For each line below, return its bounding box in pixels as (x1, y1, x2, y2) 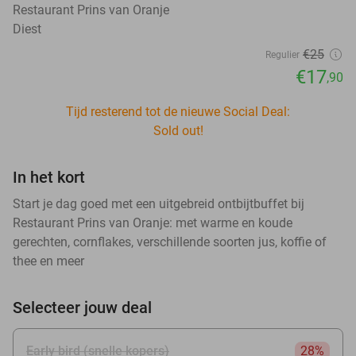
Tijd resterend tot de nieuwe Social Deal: (66, 103, 290, 119)
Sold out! (153, 122, 203, 138)
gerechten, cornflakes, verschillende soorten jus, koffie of (13, 234, 327, 250)
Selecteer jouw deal (13, 297, 152, 317)
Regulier (265, 48, 300, 60)
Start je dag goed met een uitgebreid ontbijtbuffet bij (13, 195, 304, 211)
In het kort (13, 167, 85, 187)
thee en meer (13, 253, 84, 269)
